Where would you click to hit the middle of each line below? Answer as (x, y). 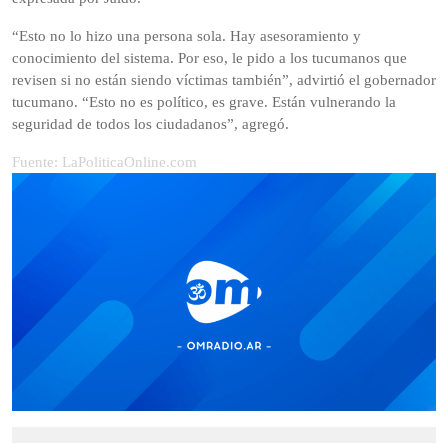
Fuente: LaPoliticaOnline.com (104, 162)
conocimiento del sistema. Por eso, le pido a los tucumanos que (209, 58)
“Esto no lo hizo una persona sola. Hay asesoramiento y (186, 36)
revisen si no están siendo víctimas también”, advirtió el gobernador (224, 80)
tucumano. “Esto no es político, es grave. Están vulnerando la (204, 102)
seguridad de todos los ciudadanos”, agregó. (150, 124)
